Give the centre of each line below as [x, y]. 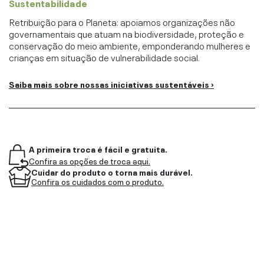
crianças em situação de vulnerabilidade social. [104, 56]
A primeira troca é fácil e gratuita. [98, 148]
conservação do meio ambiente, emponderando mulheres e [130, 44]
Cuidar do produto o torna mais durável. [112, 171]
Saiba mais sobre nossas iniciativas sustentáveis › [111, 83]
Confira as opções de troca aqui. [90, 160]
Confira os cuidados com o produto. [98, 181]
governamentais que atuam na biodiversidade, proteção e [126, 33]
